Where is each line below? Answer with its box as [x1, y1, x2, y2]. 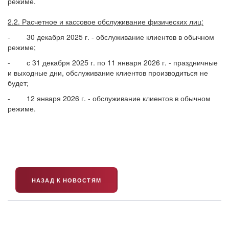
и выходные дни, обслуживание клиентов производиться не [8, 67, 208, 78]
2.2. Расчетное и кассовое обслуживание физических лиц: [8, 16, 203, 27]
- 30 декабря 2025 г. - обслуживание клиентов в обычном [8, 32, 214, 42]
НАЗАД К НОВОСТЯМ [32, 176, 101, 184]
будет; [8, 78, 31, 88]
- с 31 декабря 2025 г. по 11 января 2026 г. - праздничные [8, 57, 218, 67]
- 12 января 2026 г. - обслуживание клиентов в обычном [8, 93, 211, 103]
